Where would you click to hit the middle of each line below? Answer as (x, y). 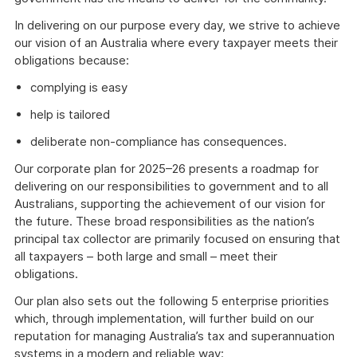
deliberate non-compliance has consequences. (159, 141)
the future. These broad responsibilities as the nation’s (165, 221)
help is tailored (70, 114)
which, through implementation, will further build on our (164, 318)
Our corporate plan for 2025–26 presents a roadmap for (167, 169)
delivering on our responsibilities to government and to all (171, 186)
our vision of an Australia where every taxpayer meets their (176, 43)
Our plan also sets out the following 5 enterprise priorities (172, 301)
